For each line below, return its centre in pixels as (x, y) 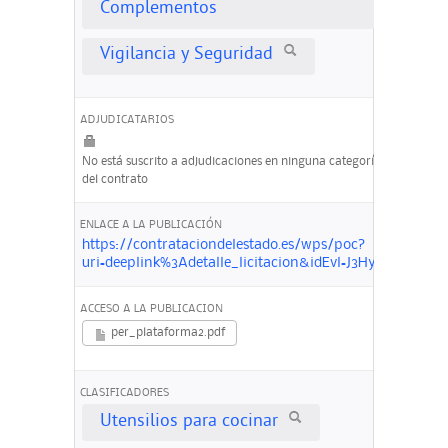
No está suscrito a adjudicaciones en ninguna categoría (231, 161)
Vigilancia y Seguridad (186, 56)
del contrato (114, 179)
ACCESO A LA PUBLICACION (151, 308)
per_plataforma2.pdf (166, 333)
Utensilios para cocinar (188, 422)
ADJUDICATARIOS (127, 120)
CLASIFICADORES (124, 392)
